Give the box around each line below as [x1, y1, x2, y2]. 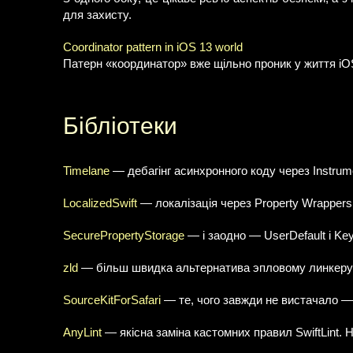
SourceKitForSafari [63, 294, 161, 307]
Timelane [63, 165, 110, 177]
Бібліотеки [63, 112, 177, 139]
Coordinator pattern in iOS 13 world [63, 41, 243, 54]
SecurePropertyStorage [63, 229, 184, 242]
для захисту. [63, 9, 132, 21]
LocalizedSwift [63, 197, 137, 210]
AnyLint [63, 326, 102, 339]
